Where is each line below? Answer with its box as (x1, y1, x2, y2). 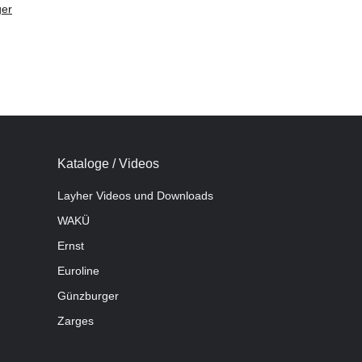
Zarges (57, 314, 94, 327)
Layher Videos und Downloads (57, 188, 213, 202)
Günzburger (57, 288, 119, 302)
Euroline (57, 263, 99, 277)
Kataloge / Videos (57, 156, 159, 170)
